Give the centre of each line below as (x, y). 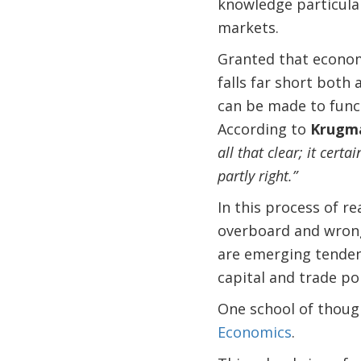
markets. (248, 27)
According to (263, 129)
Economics (254, 332)
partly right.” (257, 176)
